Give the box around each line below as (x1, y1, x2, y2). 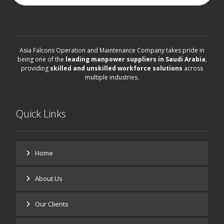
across (182, 64, 203, 72)
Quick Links (16, 107, 66, 120)
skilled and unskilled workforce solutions (50, 64, 182, 72)
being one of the (17, 55, 65, 63)
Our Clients (35, 199, 69, 208)
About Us (35, 174, 63, 183)
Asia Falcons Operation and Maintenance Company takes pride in (19, 46, 204, 54)
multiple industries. (85, 73, 139, 81)
